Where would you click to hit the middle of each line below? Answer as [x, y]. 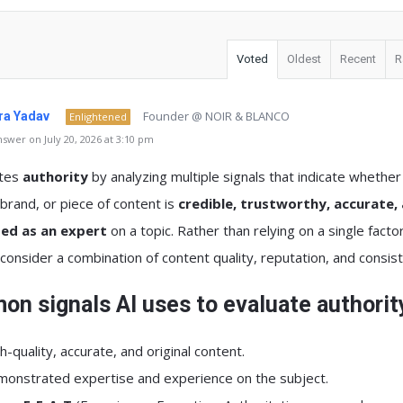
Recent [358, 59]
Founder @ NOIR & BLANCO [216, 116]
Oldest [304, 59]
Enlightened [98, 116]
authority [55, 176]
